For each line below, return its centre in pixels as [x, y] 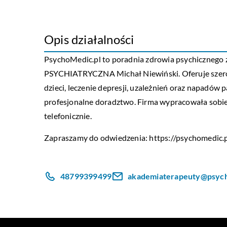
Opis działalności [89, 39]
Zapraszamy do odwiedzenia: [97, 138]
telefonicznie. [68, 116]
